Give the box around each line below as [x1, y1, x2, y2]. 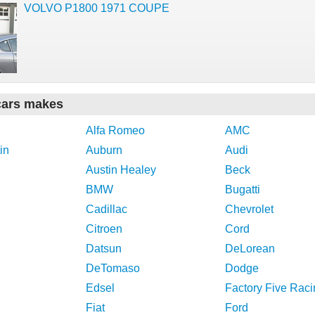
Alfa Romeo [86, 124, 145, 136]
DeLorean [225, 243, 275, 255]
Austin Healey [86, 164, 156, 176]
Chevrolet [225, 203, 274, 215]
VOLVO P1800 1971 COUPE [24, 2, 169, 14]
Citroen [86, 223, 122, 235]
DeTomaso [86, 262, 140, 274]
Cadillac [86, 203, 127, 215]
